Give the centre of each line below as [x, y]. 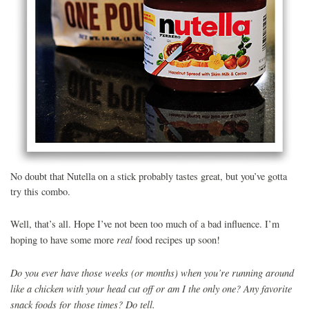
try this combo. [40, 191]
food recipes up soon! [176, 239]
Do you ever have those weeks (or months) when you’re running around [152, 272]
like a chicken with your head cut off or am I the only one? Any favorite [151, 288]
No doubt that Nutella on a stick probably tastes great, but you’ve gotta [149, 176]
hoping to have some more [63, 239]
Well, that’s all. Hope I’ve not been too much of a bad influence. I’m [145, 223]
